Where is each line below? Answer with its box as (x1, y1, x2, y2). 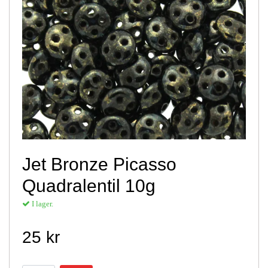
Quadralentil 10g (22, 175, 156, 196)
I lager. (30, 199, 53, 208)
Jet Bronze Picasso (22, 154, 176, 174)
